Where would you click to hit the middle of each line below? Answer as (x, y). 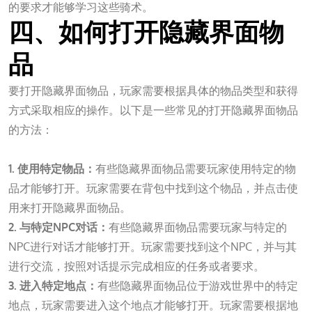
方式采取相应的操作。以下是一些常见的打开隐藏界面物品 (153, 110)
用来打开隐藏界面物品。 (70, 207)
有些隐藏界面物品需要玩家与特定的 (198, 227)
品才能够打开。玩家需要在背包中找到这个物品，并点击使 (153, 188)
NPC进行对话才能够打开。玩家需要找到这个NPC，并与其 (153, 246)
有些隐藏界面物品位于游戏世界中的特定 (198, 285)
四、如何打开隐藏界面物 (146, 32)
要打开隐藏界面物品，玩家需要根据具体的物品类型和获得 (153, 90)
